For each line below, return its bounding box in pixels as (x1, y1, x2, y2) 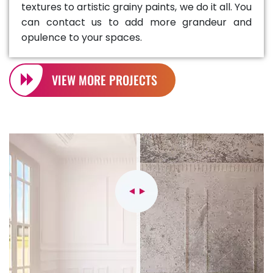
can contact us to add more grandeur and (21, 15, 252, 30)
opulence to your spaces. (21, 30, 142, 45)
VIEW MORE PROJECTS (52, 71, 157, 90)
